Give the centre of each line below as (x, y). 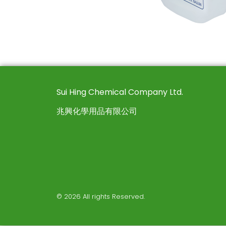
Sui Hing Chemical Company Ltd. (120, 92)
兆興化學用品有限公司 (97, 111)
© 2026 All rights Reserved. (101, 196)
